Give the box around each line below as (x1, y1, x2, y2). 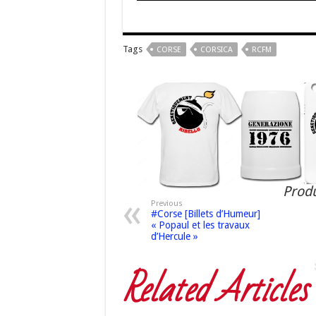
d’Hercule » (150, 230, 198, 242)
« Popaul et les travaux (150, 219, 250, 231)
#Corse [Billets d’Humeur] (150, 207, 260, 219)
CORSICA (200, 45, 233, 54)
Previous (150, 198, 183, 208)
